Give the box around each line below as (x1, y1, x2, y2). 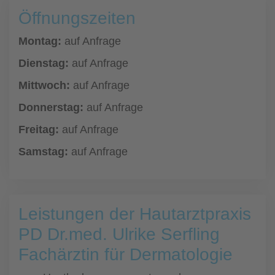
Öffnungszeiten (18, 9, 136, 28)
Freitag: (18, 123, 59, 136)
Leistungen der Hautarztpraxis (18, 204, 251, 223)
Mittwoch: (18, 79, 70, 91)
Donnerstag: (18, 101, 83, 114)
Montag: (18, 35, 61, 47)
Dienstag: (18, 57, 69, 69)
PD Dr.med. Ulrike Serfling (18, 225, 220, 244)
